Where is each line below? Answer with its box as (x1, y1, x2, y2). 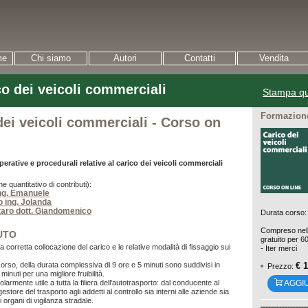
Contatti (184, 53, 215, 63)
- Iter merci (261, 244, 297, 253)
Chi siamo (31, 53, 71, 63)
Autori (113, 53, 137, 63)
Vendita (258, 53, 289, 63)
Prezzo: (267, 261, 296, 270)
